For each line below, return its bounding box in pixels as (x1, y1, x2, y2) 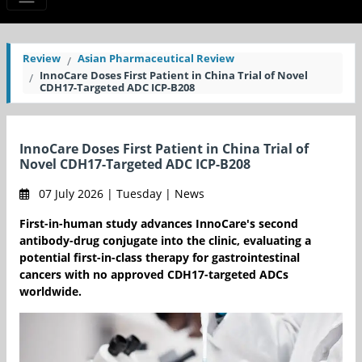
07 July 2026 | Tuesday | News (36, 186, 204, 202)
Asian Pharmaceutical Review (78, 51, 234, 66)
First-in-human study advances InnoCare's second (19, 216, 298, 232)
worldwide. (19, 284, 82, 300)
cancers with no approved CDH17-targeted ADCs (19, 267, 288, 283)
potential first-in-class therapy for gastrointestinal (19, 250, 300, 266)
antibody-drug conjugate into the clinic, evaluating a (19, 233, 311, 249)
